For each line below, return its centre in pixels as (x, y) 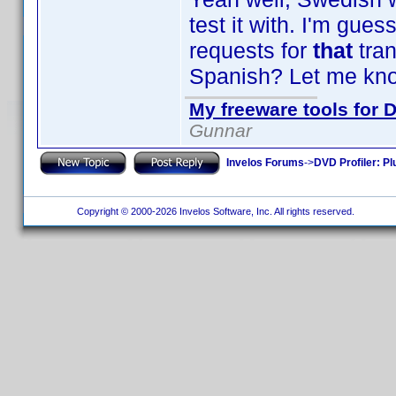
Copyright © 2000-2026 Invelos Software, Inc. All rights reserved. (214, 211)
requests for (251, 50)
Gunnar (221, 130)
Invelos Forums (265, 162)
